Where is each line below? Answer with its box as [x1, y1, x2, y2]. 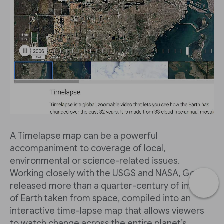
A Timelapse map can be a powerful [10, 130, 158, 142]
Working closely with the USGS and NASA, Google [10, 168, 214, 179]
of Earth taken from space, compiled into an [10, 193, 191, 204]
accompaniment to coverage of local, [10, 143, 165, 154]
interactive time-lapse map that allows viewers [10, 205, 204, 217]
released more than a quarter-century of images [10, 180, 212, 192]
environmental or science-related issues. [10, 155, 180, 167]
